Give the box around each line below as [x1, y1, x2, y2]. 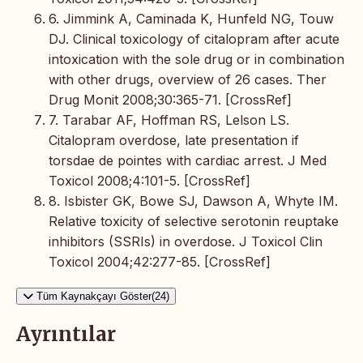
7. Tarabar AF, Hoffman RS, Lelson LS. [49, 112, 289, 129]
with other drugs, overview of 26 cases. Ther [49, 71, 327, 88]
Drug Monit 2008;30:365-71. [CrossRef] [49, 92, 292, 109]
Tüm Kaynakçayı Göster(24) [36, 290, 169, 303]
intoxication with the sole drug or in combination [49, 51, 344, 68]
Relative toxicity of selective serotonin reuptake [49, 213, 339, 230]
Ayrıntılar [16, 322, 116, 348]
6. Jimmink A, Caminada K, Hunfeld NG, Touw [49, 11, 334, 28]
